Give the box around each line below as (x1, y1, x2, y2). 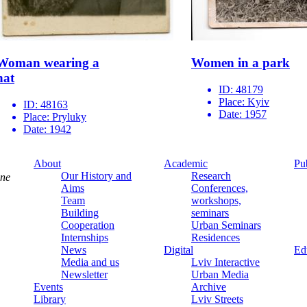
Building (61, 207, 99, 219)
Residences (191, 232, 240, 244)
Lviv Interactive (191, 256, 260, 269)
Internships (61, 232, 108, 244)
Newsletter (61, 269, 108, 281)
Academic (164, 158, 208, 170)
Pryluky (52, 111, 86, 123)
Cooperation (61, 219, 114, 232)
